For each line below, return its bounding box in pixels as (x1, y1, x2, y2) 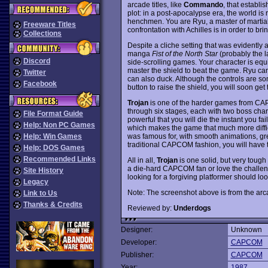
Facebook (23, 80, 57, 88)
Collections (23, 29, 62, 38)
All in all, (127, 156, 157, 165)
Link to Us (23, 189, 57, 197)
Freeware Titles (23, 20, 76, 29)
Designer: (120, 226, 153, 234)
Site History (23, 166, 63, 175)
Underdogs (173, 203, 211, 212)
